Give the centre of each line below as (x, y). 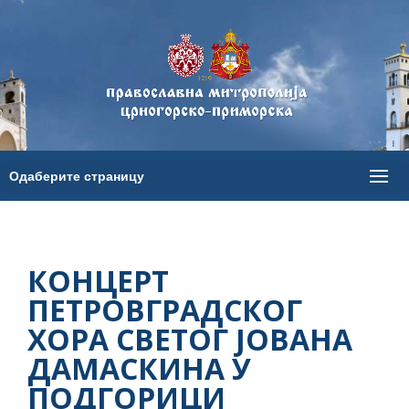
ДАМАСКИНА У (139, 368)
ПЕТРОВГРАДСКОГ (165, 310)
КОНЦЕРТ (98, 281)
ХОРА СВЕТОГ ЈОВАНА (190, 339)
